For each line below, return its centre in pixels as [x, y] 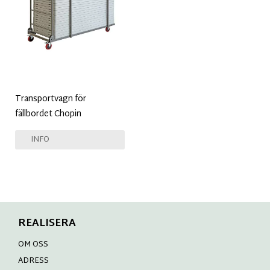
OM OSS [33, 244]
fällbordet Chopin [48, 114]
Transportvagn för [51, 99]
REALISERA [47, 223]
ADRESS [33, 261]
